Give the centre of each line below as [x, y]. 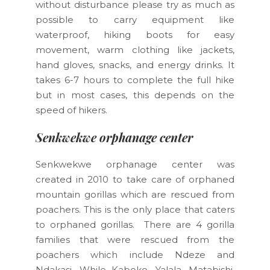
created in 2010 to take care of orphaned [135, 179]
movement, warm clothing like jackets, [135, 49]
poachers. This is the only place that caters [135, 209]
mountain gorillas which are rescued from [135, 194]
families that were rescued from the [135, 239]
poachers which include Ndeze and [135, 254]
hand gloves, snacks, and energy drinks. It [135, 64]
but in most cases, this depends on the [135, 95]
